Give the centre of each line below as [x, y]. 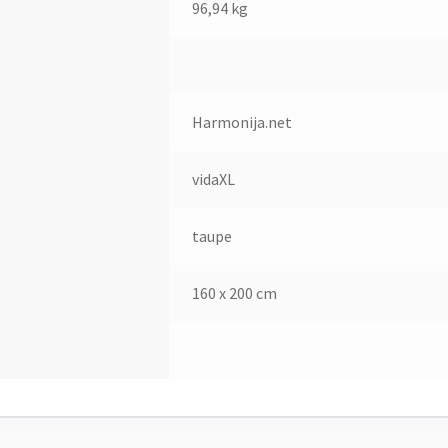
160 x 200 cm [234, 292]
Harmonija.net [241, 121]
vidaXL [213, 178]
